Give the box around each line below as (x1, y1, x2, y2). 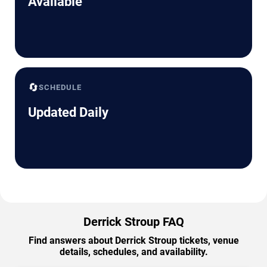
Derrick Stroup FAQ (83, 215, 184, 229)
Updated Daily (28, 105, 108, 120)
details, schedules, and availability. (59, 246, 208, 258)
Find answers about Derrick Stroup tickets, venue (28, 235, 239, 247)
